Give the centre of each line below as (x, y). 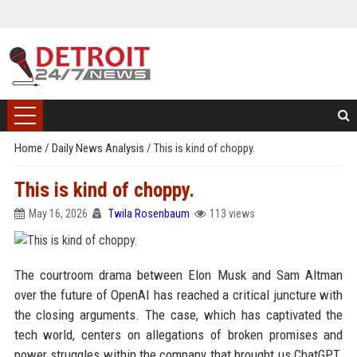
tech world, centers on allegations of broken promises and (178, 335)
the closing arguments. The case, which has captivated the (178, 315)
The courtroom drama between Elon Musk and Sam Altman (178, 275)
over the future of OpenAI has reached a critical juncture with (178, 295)
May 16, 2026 (58, 214)
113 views (232, 214)
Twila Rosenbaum (149, 214)
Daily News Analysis (99, 148)
